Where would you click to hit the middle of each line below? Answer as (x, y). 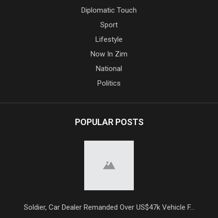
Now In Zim (109, 54)
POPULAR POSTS (109, 122)
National (109, 68)
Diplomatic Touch (109, 10)
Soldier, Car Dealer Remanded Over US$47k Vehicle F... (109, 207)
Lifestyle (109, 39)
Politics (109, 83)
